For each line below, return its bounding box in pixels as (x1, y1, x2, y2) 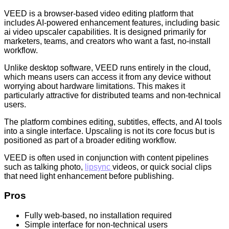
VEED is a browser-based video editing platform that (4, 9, 193, 18)
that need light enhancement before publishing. (4, 171, 174, 180)
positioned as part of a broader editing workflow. (4, 135, 176, 145)
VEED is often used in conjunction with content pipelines (4, 153, 209, 162)
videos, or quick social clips (112, 162, 212, 171)
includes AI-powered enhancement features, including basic (4, 18, 220, 27)
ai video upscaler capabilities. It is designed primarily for (4, 27, 206, 36)
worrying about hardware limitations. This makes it (4, 81, 185, 90)
